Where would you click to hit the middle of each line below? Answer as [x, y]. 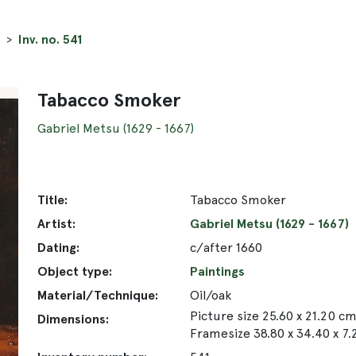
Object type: [75, 271]
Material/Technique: [98, 295]
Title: [53, 199]
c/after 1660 [226, 247]
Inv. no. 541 [50, 39]
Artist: [57, 223]
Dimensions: [74, 319]
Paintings [218, 271]
